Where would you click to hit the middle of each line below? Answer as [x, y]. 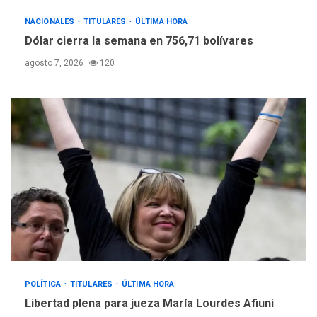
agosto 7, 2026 [55, 63]
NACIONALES [51, 21]
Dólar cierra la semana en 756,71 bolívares [139, 40]
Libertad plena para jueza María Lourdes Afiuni [149, 303]
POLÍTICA [44, 284]
